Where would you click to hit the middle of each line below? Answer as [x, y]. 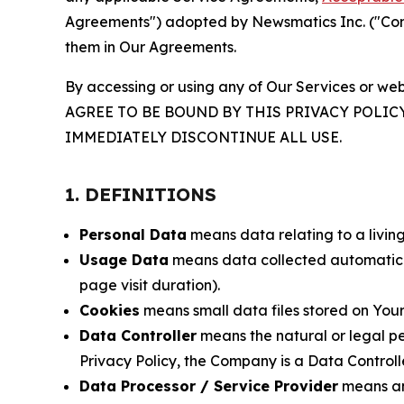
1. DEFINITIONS [141, 195]
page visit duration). [150, 285]
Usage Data [124, 260]
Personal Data [133, 235]
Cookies [110, 311]
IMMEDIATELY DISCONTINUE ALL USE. [203, 138]
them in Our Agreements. [151, 47]
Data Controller [138, 336]
